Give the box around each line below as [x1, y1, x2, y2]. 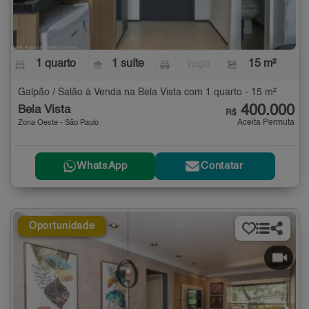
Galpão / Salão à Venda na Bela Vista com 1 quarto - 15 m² [18, 88, 277, 98]
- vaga [179, 59, 210, 70]
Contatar [201, 161, 243, 172]
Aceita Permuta [237, 119, 295, 128]
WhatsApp [77, 161, 128, 172]
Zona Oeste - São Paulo [18, 119, 99, 128]
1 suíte [112, 59, 145, 70]
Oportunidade [29, 221, 95, 231]
